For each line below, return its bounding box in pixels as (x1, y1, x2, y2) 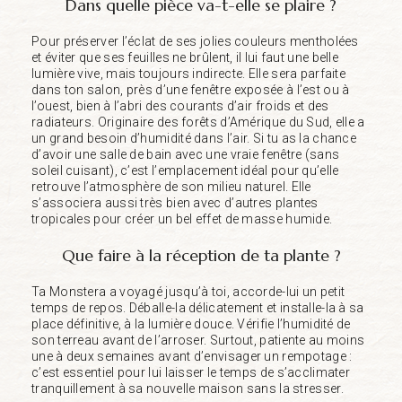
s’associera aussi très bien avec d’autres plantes (31, 195, 319, 210)
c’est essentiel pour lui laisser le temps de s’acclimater (31, 364, 351, 380)
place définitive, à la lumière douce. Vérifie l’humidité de (31, 316, 351, 331)
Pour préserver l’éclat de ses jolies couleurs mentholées (31, 33, 359, 48)
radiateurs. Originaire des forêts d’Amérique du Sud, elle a (31, 114, 365, 129)
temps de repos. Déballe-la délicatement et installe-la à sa (31, 300, 364, 315)
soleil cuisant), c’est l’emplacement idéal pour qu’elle (31, 162, 339, 178)
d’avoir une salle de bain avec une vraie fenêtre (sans (31, 146, 340, 162)
